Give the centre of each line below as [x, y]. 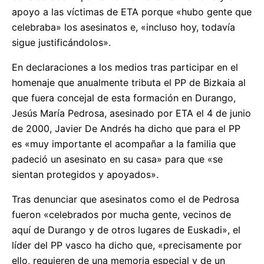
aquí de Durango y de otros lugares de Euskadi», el [126, 230]
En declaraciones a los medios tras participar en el [125, 67]
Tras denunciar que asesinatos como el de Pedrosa [126, 199]
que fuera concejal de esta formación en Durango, [124, 98]
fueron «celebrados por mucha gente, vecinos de [121, 214]
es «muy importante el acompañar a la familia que [124, 143]
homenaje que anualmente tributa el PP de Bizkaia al [129, 82]
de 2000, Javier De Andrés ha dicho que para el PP [126, 128]
